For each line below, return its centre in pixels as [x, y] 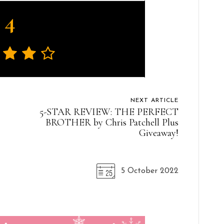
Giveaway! [158, 133]
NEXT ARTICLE [154, 100]
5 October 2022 [149, 171]
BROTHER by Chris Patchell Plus [112, 122]
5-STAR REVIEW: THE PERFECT [109, 112]
